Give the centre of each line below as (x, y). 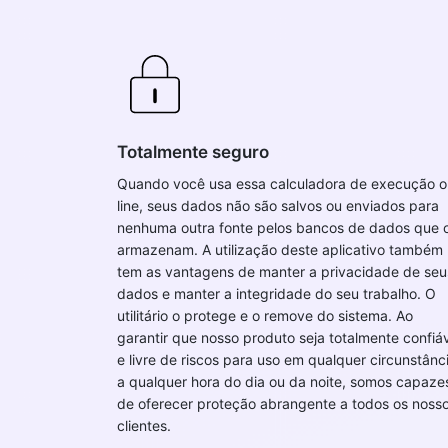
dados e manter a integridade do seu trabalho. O (276, 293)
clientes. (144, 425)
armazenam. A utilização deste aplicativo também (280, 249)
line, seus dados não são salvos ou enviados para (278, 205)
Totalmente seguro (193, 152)
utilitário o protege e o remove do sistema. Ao (265, 315)
